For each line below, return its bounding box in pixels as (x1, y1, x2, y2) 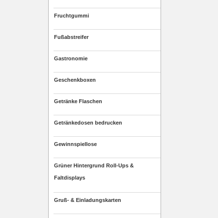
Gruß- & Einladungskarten (54, 197, 121, 203)
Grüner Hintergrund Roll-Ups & (54, 163, 134, 168)
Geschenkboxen (54, 77, 96, 83)
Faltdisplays (54, 175, 85, 183)
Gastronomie (54, 55, 88, 61)
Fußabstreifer (54, 34, 89, 40)
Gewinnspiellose (54, 141, 97, 147)
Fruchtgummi (54, 13, 89, 18)
